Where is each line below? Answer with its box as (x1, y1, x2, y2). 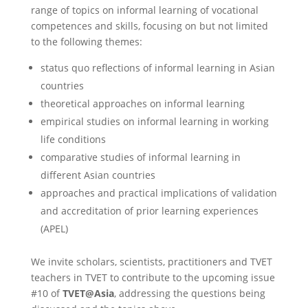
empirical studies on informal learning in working (40, 115, 269, 128)
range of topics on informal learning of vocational (30, 3, 258, 16)
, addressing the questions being (113, 287, 265, 300)
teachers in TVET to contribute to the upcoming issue (30, 271, 275, 284)
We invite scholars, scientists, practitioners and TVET (30, 255, 272, 268)
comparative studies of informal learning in (40, 151, 241, 164)
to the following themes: (30, 35, 142, 48)
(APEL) (40, 222, 68, 235)
